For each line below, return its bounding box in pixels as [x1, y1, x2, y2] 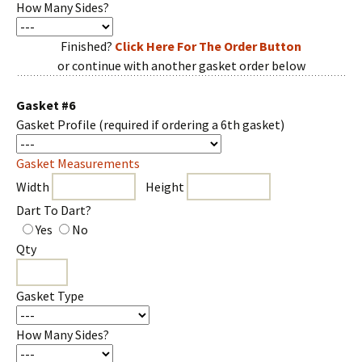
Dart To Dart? [16, 202, 91, 218]
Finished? [61, 38, 115, 54]
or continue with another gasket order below [57, 57, 305, 74]
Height [136, 179, 187, 195]
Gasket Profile [16, 116, 99, 133]
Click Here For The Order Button [115, 38, 301, 54]
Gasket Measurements [16, 155, 140, 171]
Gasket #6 [16, 97, 75, 113]
